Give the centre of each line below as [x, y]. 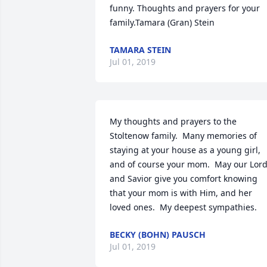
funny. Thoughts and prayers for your [185, 8]
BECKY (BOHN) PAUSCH [158, 234]
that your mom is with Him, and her [181, 193]
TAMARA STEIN [140, 49]
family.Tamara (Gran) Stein [162, 22]
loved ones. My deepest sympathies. [183, 207]
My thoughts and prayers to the [173, 121]
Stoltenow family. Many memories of [183, 135]
